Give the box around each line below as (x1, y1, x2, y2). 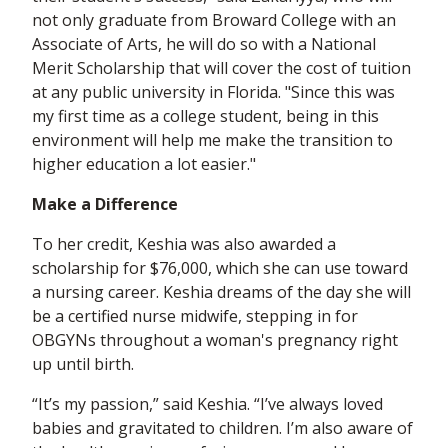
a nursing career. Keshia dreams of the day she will (32, 281, 411, 304)
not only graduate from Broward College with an (32, 9, 396, 32)
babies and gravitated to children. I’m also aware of (32, 417, 413, 440)
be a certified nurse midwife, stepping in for (32, 305, 358, 328)
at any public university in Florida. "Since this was (32, 81, 395, 104)
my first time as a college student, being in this (32, 105, 379, 128)
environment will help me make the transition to (32, 129, 393, 152)
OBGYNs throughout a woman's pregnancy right (32, 329, 398, 352)
